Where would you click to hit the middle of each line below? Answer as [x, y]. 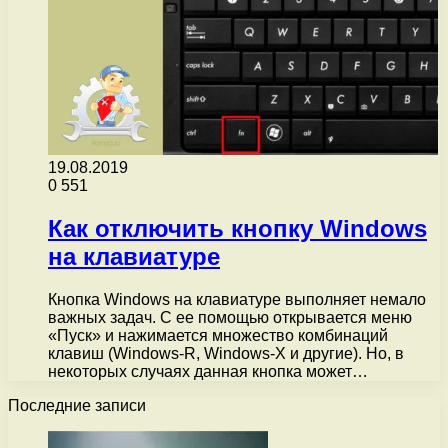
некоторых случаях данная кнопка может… [208, 371]
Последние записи [77, 405]
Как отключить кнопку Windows [237, 228]
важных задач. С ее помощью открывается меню [230, 317]
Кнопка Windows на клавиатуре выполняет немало [237, 299]
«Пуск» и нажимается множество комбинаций [218, 335]
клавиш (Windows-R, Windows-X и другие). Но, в [226, 353]
